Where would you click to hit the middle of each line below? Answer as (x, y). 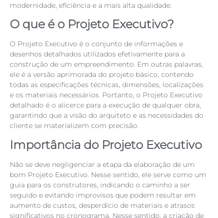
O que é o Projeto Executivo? (92, 24)
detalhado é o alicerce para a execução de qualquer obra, (105, 105)
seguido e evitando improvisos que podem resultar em (103, 195)
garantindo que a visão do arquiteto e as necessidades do (107, 116)
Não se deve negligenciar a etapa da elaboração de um (102, 164)
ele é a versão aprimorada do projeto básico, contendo (102, 75)
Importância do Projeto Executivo (106, 145)
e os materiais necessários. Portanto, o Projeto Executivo (106, 95)
